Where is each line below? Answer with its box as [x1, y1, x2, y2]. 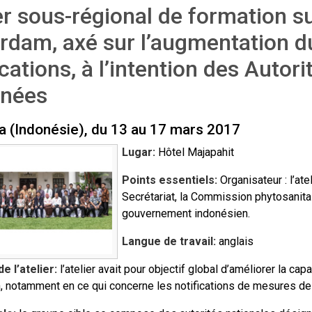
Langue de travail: [121, 235, 216, 248]
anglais [215, 235, 253, 248]
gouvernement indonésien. [121, 207, 250, 220]
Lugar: [121, 146, 155, 159]
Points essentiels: [121, 173, 217, 187]
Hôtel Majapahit [155, 146, 234, 159]
